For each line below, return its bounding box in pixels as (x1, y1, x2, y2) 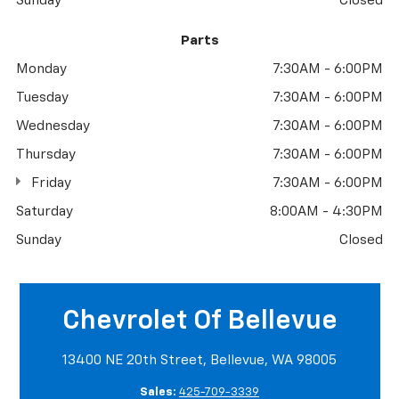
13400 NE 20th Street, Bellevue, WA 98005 (62, 354, 337, 368)
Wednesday (16, 118, 90, 133)
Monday (16, 61, 67, 76)
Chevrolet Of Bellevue (61, 308, 338, 336)
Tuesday (16, 90, 69, 104)
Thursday (16, 147, 76, 161)
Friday (27, 175, 71, 190)
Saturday (16, 204, 73, 218)
